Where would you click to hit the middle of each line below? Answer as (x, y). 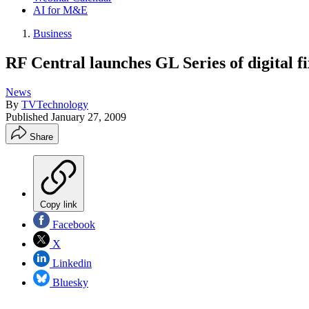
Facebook (72, 224)
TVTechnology (55, 104)
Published (28, 117)
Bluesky (69, 282)
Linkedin (71, 263)
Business (52, 33)
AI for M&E (60, 10)
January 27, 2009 (89, 117)
